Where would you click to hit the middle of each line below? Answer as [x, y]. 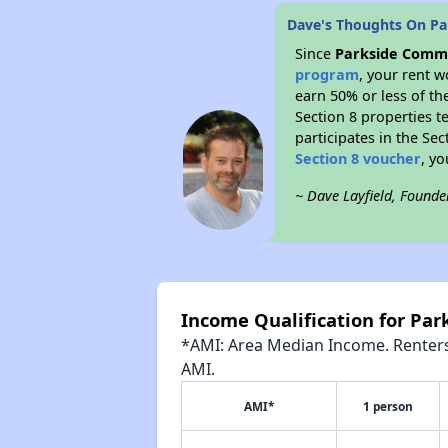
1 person [387, 406]
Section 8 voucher [358, 158]
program [327, 74]
